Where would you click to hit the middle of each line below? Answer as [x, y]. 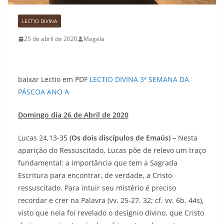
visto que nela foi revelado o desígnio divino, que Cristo [111, 213]
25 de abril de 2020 [51, 39]
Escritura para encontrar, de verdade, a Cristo [95, 175]
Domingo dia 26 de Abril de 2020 [73, 115]
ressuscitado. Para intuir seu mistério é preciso [97, 188]
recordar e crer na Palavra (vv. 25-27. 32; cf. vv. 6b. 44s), [111, 200]
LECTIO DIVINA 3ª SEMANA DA [139, 79]
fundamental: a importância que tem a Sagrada [98, 163]
